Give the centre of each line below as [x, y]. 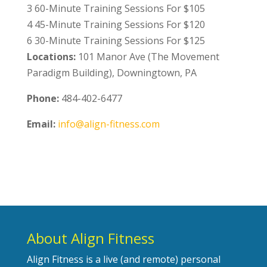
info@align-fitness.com [108, 124]
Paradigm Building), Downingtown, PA [111, 72]
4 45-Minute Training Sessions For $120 [116, 24]
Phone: [43, 98]
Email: [41, 124]
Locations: [51, 56]
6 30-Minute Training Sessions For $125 [116, 40]
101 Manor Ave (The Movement [147, 56]
